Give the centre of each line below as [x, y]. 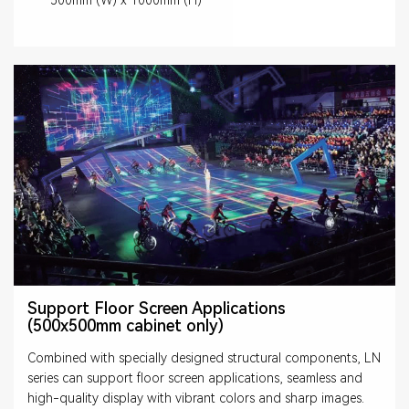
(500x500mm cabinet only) [126, 326]
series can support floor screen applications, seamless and [195, 378]
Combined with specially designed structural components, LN [204, 358]
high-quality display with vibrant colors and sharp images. [196, 399]
